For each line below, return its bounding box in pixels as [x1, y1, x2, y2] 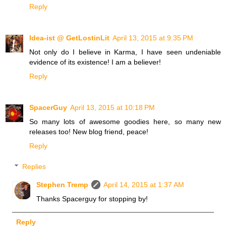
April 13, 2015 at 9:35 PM [112, 33, 193, 42]
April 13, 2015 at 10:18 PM [70, 103, 155, 111]
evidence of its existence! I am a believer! [29, 58, 161, 66]
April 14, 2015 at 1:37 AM [103, 181, 185, 189]
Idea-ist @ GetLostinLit [29, 33, 109, 42]
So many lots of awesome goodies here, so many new [29, 117, 221, 126]
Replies [22, 162, 46, 171]
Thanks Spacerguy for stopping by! [36, 195, 148, 203]
